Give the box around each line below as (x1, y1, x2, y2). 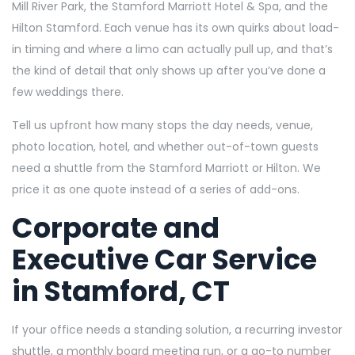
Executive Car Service (12, 239, 317, 279)
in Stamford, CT (12, 271, 230, 311)
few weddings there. (12, 83, 124, 100)
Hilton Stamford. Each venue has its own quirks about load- (12, 19, 339, 36)
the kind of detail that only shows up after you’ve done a (12, 62, 326, 78)
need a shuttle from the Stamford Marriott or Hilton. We (12, 159, 321, 176)
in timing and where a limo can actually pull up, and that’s (12, 40, 333, 57)
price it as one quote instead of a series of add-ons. (12, 181, 300, 197)
